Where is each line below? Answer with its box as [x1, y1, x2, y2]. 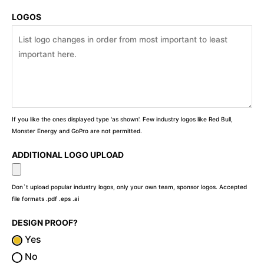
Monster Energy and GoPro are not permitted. [12, 127, 142, 135]
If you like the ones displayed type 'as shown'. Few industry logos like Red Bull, [12, 115, 233, 123]
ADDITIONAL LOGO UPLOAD [12, 150, 124, 160]
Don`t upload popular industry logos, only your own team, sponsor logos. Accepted [12, 183, 247, 191]
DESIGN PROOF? [12, 217, 78, 228]
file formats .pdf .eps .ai [12, 195, 79, 203]
